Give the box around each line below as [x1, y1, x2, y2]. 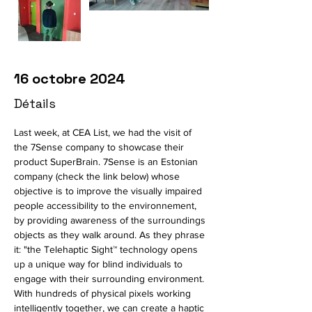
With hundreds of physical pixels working [14, 288, 194, 299]
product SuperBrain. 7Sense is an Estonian [14, 156, 201, 167]
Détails [14, 95, 56, 111]
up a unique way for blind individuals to [14, 258, 185, 270]
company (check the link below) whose [14, 171, 182, 182]
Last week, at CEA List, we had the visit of [14, 127, 194, 138]
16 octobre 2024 [14, 70, 125, 88]
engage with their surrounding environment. [14, 273, 207, 284]
